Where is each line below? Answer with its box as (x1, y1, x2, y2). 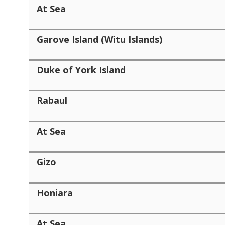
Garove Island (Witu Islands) (37, 33, 162, 45)
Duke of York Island (37, 63, 126, 76)
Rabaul (37, 94, 67, 106)
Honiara (37, 186, 73, 199)
